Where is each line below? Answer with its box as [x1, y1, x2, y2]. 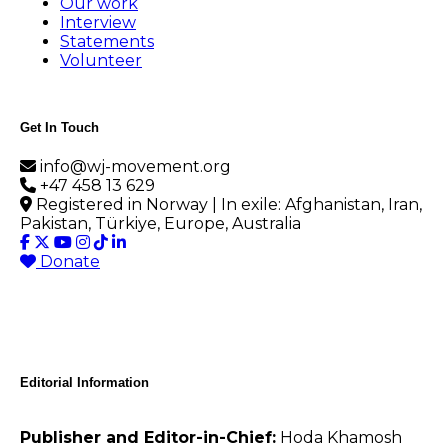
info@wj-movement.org [40, 157, 231, 177]
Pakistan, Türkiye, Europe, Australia [20, 214, 301, 234]
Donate [40, 252, 100, 272]
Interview [60, 13, 136, 33]
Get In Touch [20, 120, 99, 136]
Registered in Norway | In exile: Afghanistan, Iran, [36, 195, 422, 215]
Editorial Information [20, 375, 149, 391]
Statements [60, 32, 154, 52]
